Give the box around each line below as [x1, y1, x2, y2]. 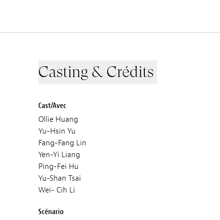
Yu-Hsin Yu [38, 126, 76, 136]
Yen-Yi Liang [38, 150, 81, 160]
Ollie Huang [38, 114, 79, 124]
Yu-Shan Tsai [38, 173, 82, 183]
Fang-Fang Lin [38, 138, 87, 148]
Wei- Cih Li [38, 185, 76, 195]
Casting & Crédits [38, 63, 154, 81]
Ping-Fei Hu [38, 162, 79, 171]
